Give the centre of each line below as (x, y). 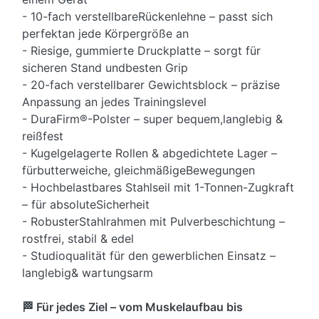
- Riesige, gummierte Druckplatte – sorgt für (141, 51)
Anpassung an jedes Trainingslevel (114, 102)
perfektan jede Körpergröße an (105, 34)
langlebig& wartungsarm (88, 273)
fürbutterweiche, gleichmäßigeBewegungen (138, 171)
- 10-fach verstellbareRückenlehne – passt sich (147, 17)
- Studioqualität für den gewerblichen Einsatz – (149, 256)
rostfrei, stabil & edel (78, 239)
